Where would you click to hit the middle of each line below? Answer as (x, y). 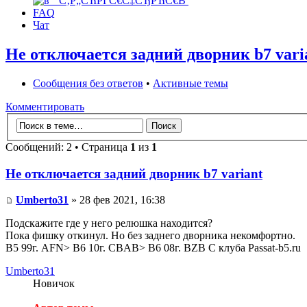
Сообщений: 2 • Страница (68, 147)
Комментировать (45, 107)
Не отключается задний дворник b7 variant (134, 173)
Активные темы (191, 84)
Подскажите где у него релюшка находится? (109, 223)
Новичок (54, 284)
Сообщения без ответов (88, 84)
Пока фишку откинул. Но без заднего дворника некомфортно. (150, 236)
